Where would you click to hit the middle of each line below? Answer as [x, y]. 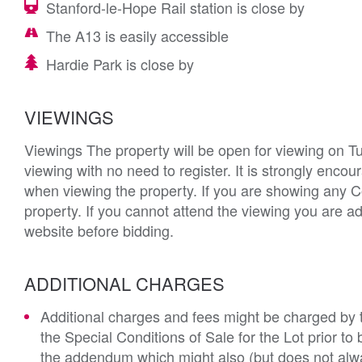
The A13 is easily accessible [137, 36]
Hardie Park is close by [120, 64]
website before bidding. [99, 230]
